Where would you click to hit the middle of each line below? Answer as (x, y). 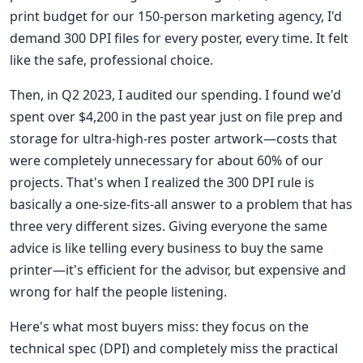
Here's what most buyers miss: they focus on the (159, 327)
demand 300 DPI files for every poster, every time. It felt (179, 38)
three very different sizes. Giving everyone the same (169, 226)
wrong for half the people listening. (118, 292)
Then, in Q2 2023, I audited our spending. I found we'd (175, 95)
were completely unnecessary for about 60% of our (167, 161)
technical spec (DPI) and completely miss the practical (174, 349)
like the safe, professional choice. (111, 60)
